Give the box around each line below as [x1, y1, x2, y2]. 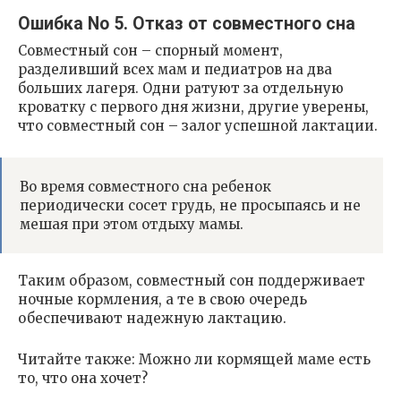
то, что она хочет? [18, 370, 148, 388]
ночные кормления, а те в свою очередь [18, 291, 307, 309]
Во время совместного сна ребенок [20, 178, 271, 196]
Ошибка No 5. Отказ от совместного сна [18, 13, 355, 34]
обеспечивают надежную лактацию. [18, 310, 286, 328]
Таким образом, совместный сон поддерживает [18, 272, 365, 290]
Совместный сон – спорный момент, [18, 42, 283, 60]
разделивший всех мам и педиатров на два [18, 61, 332, 79]
